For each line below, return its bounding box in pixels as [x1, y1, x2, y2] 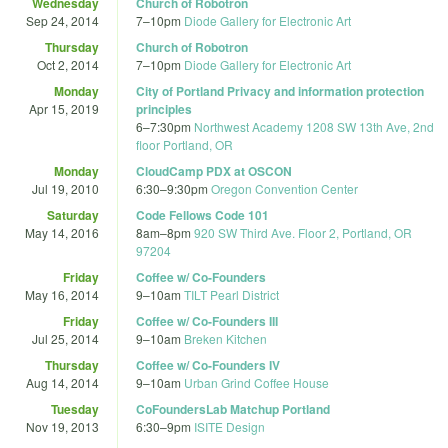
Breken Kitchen [184, 329, 267, 347]
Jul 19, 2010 [32, 179, 99, 197]
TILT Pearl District [184, 285, 279, 303]
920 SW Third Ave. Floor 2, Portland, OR [194, 223, 412, 241]
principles [136, 99, 192, 118]
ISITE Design [194, 417, 265, 435]
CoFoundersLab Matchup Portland [136, 399, 330, 418]
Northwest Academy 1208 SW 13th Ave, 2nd [194, 117, 434, 135]
